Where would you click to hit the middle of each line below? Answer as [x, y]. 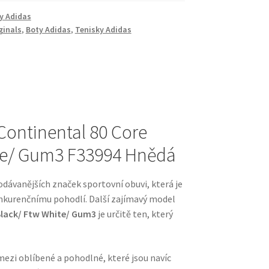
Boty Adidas [48, 30]
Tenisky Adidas [103, 30]
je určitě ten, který [135, 214]
